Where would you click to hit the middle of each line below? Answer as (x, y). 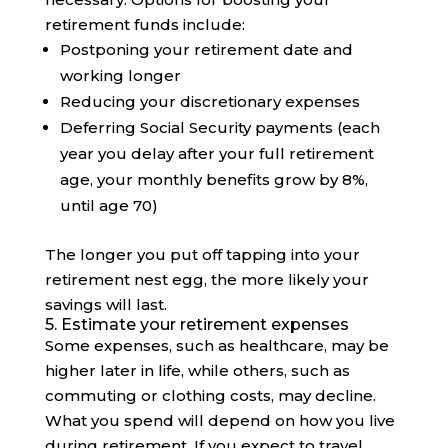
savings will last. (105, 305)
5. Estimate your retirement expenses (196, 325)
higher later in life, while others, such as (197, 371)
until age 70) (108, 206)
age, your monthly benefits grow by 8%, (213, 180)
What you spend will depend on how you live (219, 421)
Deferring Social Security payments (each (219, 128)
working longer (120, 76)
